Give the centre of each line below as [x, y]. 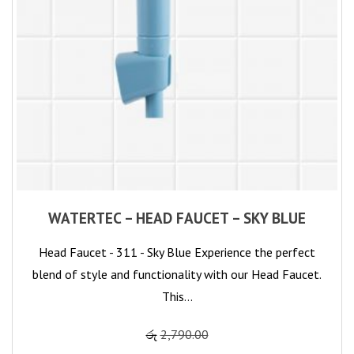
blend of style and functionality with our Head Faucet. [177, 275]
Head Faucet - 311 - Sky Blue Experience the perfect [177, 252]
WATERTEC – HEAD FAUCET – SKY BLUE [177, 218]
